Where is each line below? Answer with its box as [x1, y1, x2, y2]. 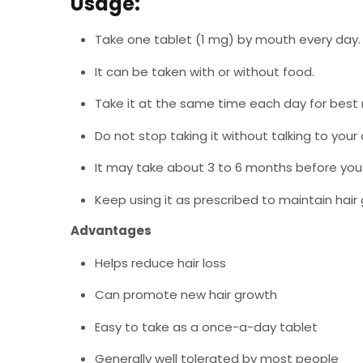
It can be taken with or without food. [95, 62, 314, 80]
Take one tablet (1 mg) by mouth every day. [95, 31, 361, 48]
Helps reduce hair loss [95, 254, 226, 271]
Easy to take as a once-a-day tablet [95, 318, 318, 335]
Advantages [70, 222, 152, 239]
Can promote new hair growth [95, 286, 277, 303]
